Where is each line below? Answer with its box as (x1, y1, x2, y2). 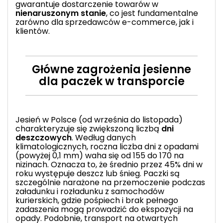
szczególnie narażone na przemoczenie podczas (15, 176, 205, 188)
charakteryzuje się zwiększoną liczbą (15, 122, 161, 134)
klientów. (15, 25, 50, 37)
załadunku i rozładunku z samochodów (15, 185, 164, 197)
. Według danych (72, 131, 136, 143)
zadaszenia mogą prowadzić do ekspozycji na (15, 203, 193, 215)
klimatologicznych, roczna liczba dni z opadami (15, 140, 199, 152)
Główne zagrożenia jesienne (32, 61, 191, 77)
